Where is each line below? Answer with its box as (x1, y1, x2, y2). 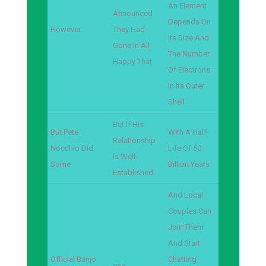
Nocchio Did (50, 144, 93, 153)
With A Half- (168, 128, 209, 137)
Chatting (168, 255, 197, 264)
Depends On (168, 17, 211, 26)
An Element (168, 1, 207, 10)
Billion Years (168, 160, 210, 169)
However (50, 25, 81, 34)
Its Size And (168, 33, 209, 42)
